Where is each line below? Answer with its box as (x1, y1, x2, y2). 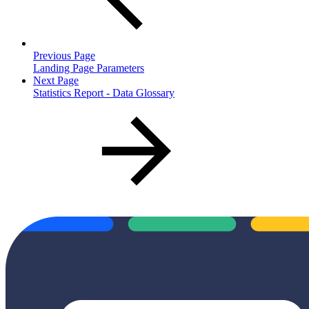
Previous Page (33, 49, 95, 61)
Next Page (33, 74, 79, 86)
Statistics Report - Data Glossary (33, 86, 175, 99)
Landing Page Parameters (33, 61, 144, 74)
